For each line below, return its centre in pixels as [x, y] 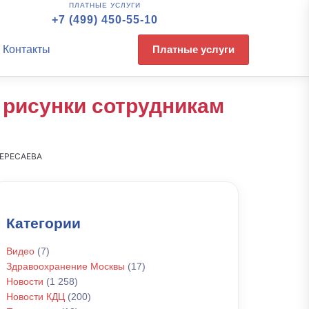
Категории [43, 223]
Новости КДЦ [36, 297]
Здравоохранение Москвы [66, 266]
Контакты [26, 49]
